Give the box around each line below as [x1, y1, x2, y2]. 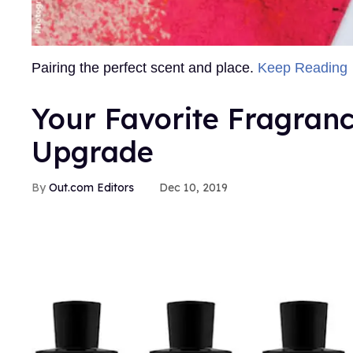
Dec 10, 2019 [159, 180, 228, 195]
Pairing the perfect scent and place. [32, 59, 258, 76]
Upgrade [32, 133, 154, 169]
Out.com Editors [49, 180, 134, 195]
